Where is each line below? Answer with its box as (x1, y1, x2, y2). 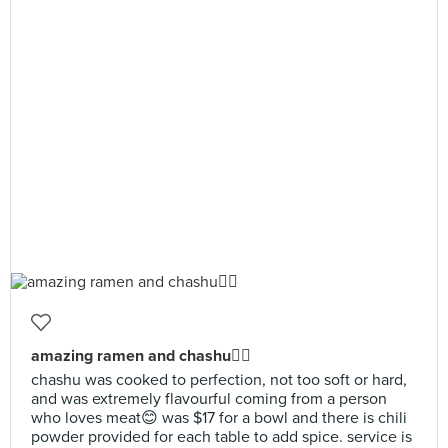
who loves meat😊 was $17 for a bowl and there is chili (31, 408, 407, 428)
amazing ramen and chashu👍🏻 (31, 346, 251, 366)
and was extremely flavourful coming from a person (31, 389, 387, 409)
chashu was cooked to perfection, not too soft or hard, (31, 370, 407, 390)
